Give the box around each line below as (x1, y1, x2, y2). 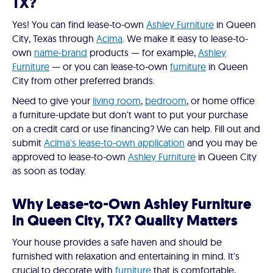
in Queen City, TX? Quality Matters (12, 211, 238, 231)
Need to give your (12, 94, 93, 107)
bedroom (145, 94, 186, 107)
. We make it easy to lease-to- (122, 32, 248, 45)
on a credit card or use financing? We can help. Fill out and (12, 122, 260, 135)
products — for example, (87, 46, 198, 59)
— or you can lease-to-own (49, 60, 170, 73)
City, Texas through (12, 32, 96, 45)
